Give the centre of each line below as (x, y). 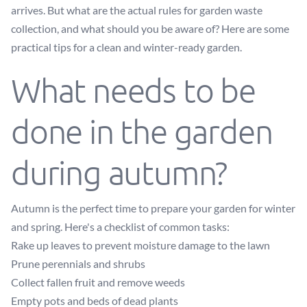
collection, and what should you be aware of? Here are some (150, 28)
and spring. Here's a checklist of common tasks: (120, 226)
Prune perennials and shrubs (78, 263)
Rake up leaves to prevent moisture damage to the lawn (140, 245)
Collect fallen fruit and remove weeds (98, 282)
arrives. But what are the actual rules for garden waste (137, 10)
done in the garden (142, 131)
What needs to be (133, 90)
